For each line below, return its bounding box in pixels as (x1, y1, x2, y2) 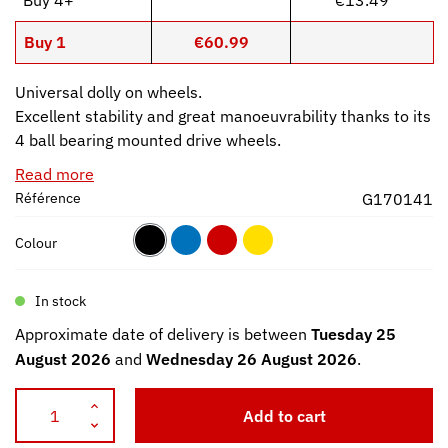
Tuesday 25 (311, 324, 396, 345)
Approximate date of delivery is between (15, 324, 311, 345)
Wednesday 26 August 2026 (146, 349, 357, 370)
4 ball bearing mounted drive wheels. (15, 129, 281, 150)
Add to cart (242, 406, 326, 427)
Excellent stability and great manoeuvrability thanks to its (15, 105, 431, 126)
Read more (15, 163, 94, 184)
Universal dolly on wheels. (15, 81, 202, 102)
